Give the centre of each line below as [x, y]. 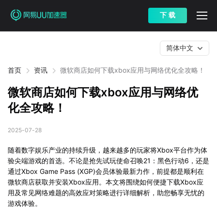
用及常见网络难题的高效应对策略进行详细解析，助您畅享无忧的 [106, 193]
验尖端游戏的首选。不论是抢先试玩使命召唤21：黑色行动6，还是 [108, 161]
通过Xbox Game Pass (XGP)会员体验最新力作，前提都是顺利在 [106, 171]
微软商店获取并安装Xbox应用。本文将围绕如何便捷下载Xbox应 [106, 182]
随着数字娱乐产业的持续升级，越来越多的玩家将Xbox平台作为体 [108, 150]
